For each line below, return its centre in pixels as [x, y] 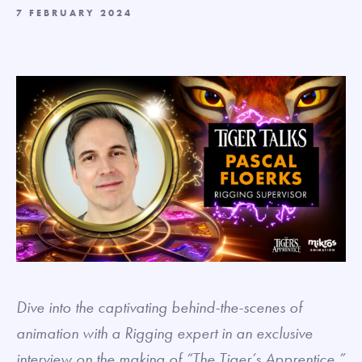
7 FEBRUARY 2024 [74, 13]
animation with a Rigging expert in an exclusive [164, 333]
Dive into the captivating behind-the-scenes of [159, 307]
